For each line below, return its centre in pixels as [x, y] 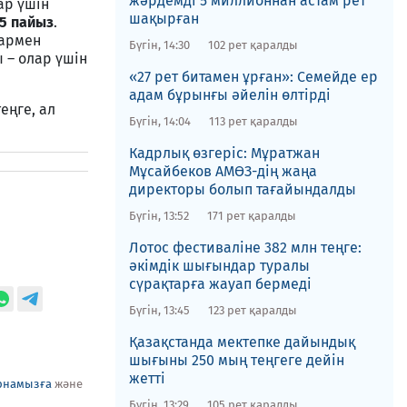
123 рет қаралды [252, 310]
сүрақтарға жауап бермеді [220, 284]
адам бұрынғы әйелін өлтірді [229, 95]
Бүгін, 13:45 [159, 310]
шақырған [164, 19]
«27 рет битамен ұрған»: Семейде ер [253, 77]
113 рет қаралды [253, 121]
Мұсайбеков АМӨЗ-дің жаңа [223, 171]
